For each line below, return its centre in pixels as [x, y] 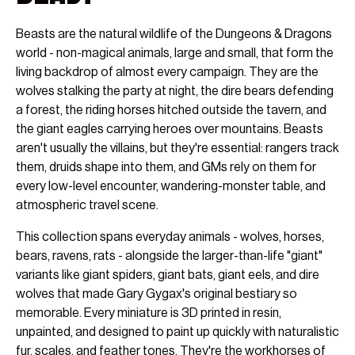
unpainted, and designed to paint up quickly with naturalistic [177, 332]
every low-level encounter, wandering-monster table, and [171, 187]
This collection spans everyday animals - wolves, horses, [170, 237]
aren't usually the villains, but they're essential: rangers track [177, 149]
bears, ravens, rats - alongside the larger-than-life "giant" [169, 256]
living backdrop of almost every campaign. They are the [167, 73]
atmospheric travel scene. [87, 206]
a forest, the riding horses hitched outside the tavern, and [171, 111]
